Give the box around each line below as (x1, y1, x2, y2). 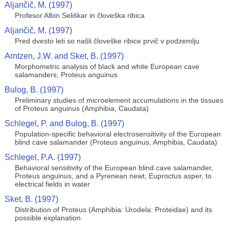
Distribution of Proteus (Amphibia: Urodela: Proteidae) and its (14, 205, 212, 214)
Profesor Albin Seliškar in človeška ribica (14, 11, 145, 19)
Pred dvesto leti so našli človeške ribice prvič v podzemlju (14, 37, 199, 45)
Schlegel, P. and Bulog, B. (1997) (4, 119, 124, 128)
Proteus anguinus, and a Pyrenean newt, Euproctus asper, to (14, 172, 212, 180)
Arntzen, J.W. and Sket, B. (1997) (4, 52, 124, 60)
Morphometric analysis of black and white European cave (14, 62, 199, 71)
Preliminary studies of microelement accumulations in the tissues (14, 96, 223, 104)
